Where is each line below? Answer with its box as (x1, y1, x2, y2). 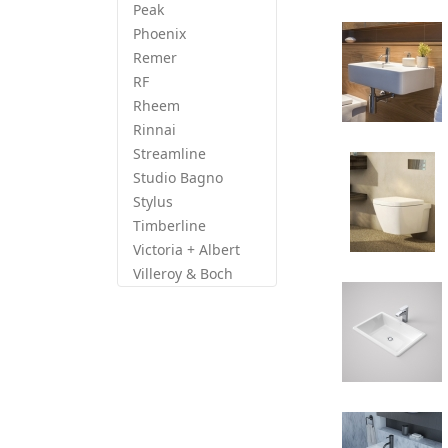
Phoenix (133, 24, 186, 43)
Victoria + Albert (133, 240, 240, 259)
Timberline (133, 216, 206, 235)
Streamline (133, 144, 206, 163)
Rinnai (133, 120, 176, 139)
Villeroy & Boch (133, 264, 233, 283)
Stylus (133, 192, 173, 211)
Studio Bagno (133, 168, 223, 187)
